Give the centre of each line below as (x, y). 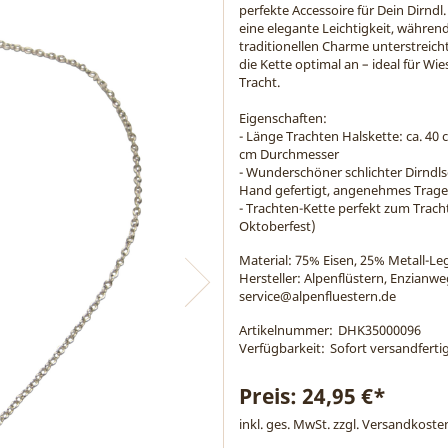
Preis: (270, 396)
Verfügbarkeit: (282, 348)
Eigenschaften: (283, 118)
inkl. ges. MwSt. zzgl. (300, 424)
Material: (265, 260)
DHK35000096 (379, 330)
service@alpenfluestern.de (317, 296)
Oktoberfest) (277, 226)
